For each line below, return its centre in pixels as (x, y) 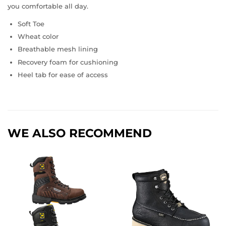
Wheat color (38, 37)
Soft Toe (31, 24)
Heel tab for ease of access (63, 74)
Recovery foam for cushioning (68, 62)
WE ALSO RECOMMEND (80, 133)
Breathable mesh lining (58, 49)
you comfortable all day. (48, 6)
